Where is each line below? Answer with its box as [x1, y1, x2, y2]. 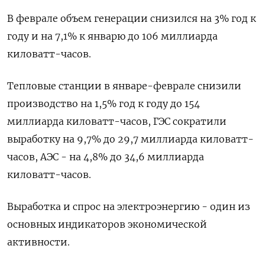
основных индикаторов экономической [7, 218, 207, 230]
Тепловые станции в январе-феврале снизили [7, 80, 241, 92]
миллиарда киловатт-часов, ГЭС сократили [7, 115, 227, 127]
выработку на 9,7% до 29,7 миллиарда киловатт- [7, 133, 254, 145]
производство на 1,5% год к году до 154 [7, 98, 200, 109]
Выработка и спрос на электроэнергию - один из [7, 201, 250, 212]
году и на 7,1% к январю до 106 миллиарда [7, 30, 218, 42]
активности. [7, 236, 70, 248]
